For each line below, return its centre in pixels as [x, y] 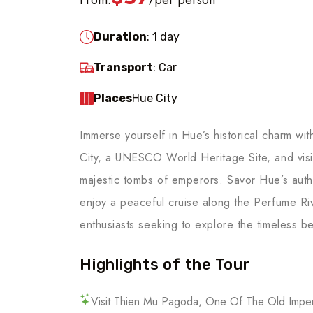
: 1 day [163, 36]
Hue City [155, 98]
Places [113, 98]
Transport [123, 67]
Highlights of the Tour [165, 264]
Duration [120, 36]
